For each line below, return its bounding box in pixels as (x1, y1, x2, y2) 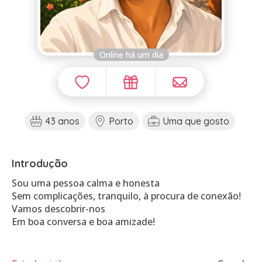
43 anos (44, 115, 80, 127)
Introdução (12, 157, 68, 170)
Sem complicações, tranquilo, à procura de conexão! (12, 189, 241, 202)
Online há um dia (99, 49, 163, 60)
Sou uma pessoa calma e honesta (12, 177, 160, 189)
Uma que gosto (162, 115, 229, 127)
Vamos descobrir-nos (12, 202, 105, 215)
